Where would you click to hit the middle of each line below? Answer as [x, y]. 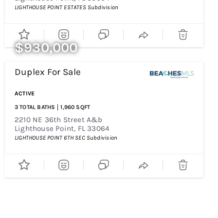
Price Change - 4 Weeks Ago [154, 75]
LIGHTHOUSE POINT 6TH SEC [50, 138]
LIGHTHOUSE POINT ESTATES [50, 7]
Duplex [30, 72]
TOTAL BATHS [37, 107]
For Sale [64, 72]
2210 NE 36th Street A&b [59, 120]
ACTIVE [25, 93]
